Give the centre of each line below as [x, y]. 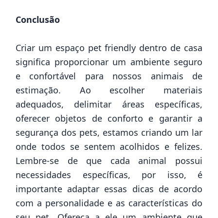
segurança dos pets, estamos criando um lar [109, 132]
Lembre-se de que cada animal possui [109, 160]
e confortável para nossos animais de [109, 76]
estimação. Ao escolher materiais [109, 90]
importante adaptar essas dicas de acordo [109, 189]
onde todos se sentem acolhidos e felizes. [109, 146]
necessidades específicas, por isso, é [109, 174]
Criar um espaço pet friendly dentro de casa [109, 47]
